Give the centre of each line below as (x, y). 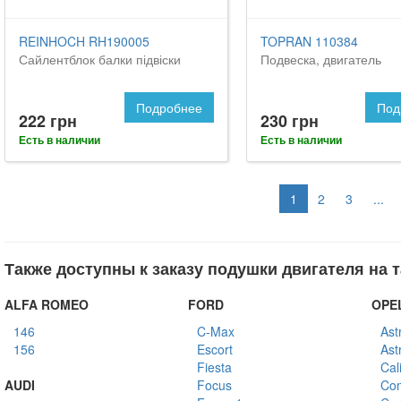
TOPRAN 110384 (309, 41)
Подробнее (169, 107)
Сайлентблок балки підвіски (100, 59)
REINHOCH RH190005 (84, 41)
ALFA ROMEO (47, 304)
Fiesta (214, 367)
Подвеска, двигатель (320, 59)
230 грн (289, 120)
